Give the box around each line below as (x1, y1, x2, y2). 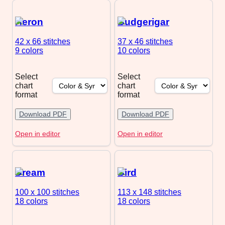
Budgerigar (118, 17, 169, 28)
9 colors (15, 46, 43, 55)
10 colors (118, 46, 150, 55)
